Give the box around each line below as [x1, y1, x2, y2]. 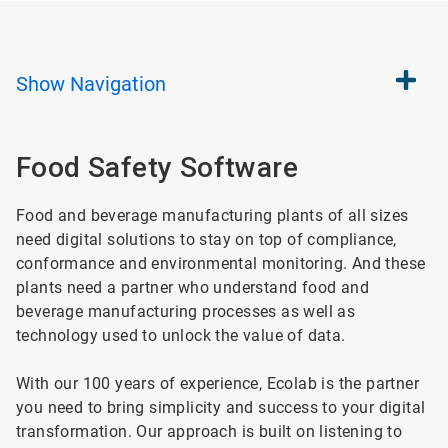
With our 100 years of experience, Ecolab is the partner [16, 374, 419, 393]
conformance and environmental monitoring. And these [16, 254, 426, 273]
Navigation [70, 72, 166, 96]
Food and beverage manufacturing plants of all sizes [16, 206, 409, 225]
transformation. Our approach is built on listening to [16, 422, 403, 441]
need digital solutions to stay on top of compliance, [16, 230, 397, 249]
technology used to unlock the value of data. [16, 326, 350, 345]
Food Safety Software [16, 151, 298, 184]
